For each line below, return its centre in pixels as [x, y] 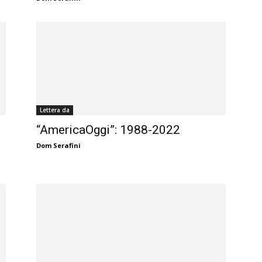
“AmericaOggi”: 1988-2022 [108, 130]
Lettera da [55, 110]
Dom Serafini [58, 146]
